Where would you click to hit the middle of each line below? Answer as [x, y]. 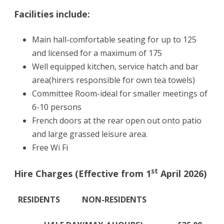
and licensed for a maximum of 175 [97, 53]
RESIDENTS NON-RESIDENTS [82, 199]
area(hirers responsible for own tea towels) [113, 80]
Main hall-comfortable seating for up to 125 [114, 39]
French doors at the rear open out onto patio [117, 120]
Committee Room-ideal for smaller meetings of [120, 93]
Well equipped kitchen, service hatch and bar [115, 66]
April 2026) [182, 173]
